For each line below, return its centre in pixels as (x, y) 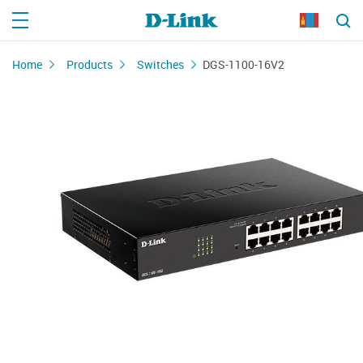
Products (90, 64)
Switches (160, 64)
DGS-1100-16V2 (243, 64)
